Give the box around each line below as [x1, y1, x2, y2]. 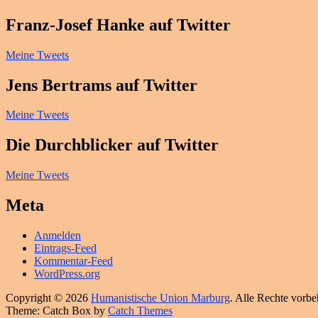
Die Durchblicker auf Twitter [6, 136, 219, 155]
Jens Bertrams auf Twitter [6, 75, 197, 94]
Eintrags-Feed [34, 242, 97, 255]
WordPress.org [34, 268, 100, 280]
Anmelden [34, 229, 81, 242]
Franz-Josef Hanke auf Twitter [6, 15, 231, 34]
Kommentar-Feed [34, 255, 113, 268]
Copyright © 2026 [6, 292, 91, 305]
